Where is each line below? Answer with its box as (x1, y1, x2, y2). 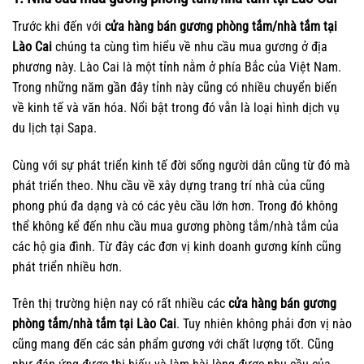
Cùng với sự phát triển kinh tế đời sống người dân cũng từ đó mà (12, 157, 350, 173)
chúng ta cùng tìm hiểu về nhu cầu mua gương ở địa (52, 38, 327, 54)
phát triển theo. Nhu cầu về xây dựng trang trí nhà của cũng (12, 177, 325, 193)
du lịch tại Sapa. (12, 119, 97, 136)
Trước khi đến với (12, 18, 102, 34)
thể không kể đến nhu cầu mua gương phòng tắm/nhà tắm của (12, 218, 339, 234)
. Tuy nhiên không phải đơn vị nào (176, 316, 352, 332)
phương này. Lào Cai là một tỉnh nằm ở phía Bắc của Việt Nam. (12, 58, 341, 75)
